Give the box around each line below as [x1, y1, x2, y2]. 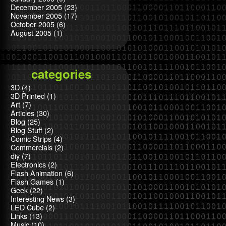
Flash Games [11, 176, 53, 187]
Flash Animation [11, 167, 63, 178]
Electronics [11, 159, 46, 169]
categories [31, 65, 91, 82]
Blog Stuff [11, 125, 42, 135]
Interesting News [11, 193, 64, 204]
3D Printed [11, 90, 45, 101]
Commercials [11, 142, 52, 152]
